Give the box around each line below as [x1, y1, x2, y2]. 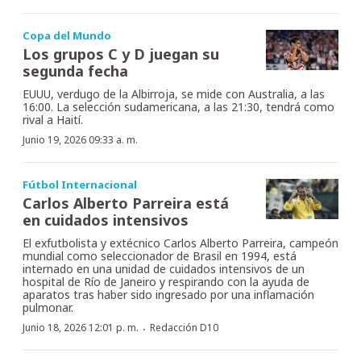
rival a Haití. [23, 111, 83, 127]
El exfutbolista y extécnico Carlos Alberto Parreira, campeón [23, 234, 338, 251]
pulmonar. [23, 299, 73, 315]
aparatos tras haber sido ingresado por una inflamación [23, 286, 314, 302]
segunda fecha [23, 60, 128, 81]
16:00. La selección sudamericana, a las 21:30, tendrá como [23, 98, 334, 114]
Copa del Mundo [23, 27, 111, 43]
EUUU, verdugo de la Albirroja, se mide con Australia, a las [23, 85, 325, 102]
